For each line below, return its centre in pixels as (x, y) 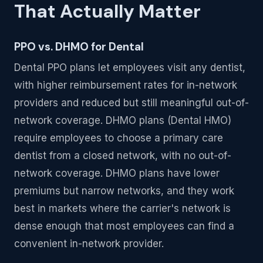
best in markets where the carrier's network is (122, 209)
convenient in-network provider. (89, 244)
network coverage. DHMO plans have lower (117, 173)
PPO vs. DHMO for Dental (79, 46)
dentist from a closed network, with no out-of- (123, 156)
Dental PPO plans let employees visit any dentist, (130, 68)
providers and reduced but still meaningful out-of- (131, 103)
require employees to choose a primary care (119, 138)
